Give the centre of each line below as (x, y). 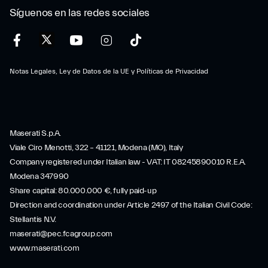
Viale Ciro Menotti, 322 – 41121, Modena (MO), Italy (96, 148)
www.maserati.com (45, 248)
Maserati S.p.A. (35, 133)
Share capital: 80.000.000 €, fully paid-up (83, 191)
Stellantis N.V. (33, 220)
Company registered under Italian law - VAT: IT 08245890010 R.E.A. (128, 162)
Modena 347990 (39, 176)
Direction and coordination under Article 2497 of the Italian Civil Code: (131, 205)
